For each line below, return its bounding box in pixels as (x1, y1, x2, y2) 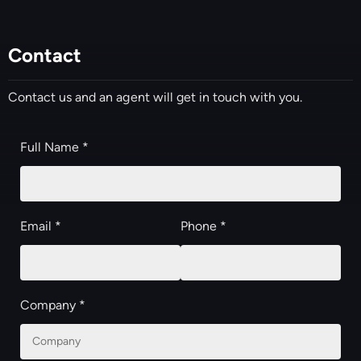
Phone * (180, 218, 227, 234)
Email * (20, 218, 62, 234)
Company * (20, 297, 86, 313)
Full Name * (20, 139, 89, 155)
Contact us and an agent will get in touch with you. (8, 89, 303, 105)
